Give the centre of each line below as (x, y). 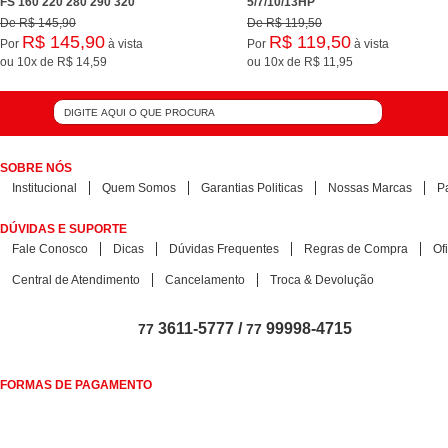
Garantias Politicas (252, 188)
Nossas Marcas (370, 188)
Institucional (44, 188)
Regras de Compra (356, 249)
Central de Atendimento (76, 280)
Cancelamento (205, 280)
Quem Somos (139, 188)
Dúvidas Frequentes (224, 249)
